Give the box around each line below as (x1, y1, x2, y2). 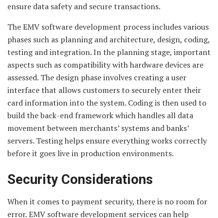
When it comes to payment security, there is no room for (7, 196, 207, 207)
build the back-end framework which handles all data (7, 110, 193, 121)
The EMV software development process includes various (7, 21, 209, 33)
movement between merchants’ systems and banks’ (7, 123, 189, 134)
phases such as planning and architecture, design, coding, (7, 34, 210, 45)
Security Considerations (7, 172, 153, 188)
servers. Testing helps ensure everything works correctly (7, 135, 207, 146)
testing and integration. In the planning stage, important (7, 47, 211, 58)
